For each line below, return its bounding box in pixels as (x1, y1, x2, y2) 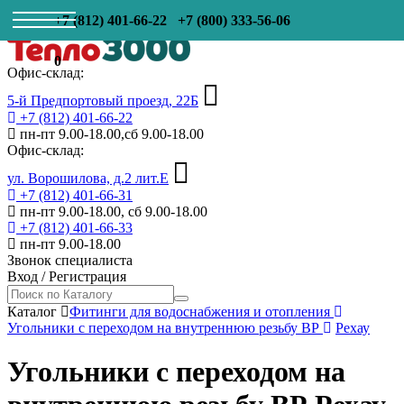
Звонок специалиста (7, 252, 133, 268)
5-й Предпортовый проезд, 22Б (7, 93, 198, 108)
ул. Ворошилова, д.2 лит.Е (7, 170, 169, 186)
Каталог (7, 304, 57, 319)
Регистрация (49, 269, 126, 284)
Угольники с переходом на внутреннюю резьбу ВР (7, 320, 323, 335)
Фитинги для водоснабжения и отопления (69, 304, 334, 319)
